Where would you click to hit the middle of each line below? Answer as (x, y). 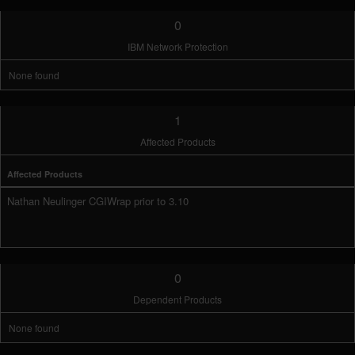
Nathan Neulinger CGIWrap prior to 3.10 (98, 201)
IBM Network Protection (177, 46)
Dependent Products (177, 299)
